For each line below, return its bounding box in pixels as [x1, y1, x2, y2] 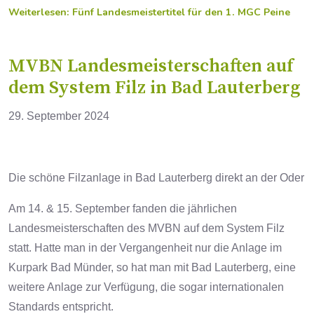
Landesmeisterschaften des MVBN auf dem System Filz [8, 222, 285, 235]
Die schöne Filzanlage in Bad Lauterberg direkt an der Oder [8, 172, 304, 184]
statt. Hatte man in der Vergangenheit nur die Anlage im [8, 242, 282, 254]
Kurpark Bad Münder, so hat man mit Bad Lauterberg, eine [8, 261, 296, 274]
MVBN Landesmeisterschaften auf [8, 55, 293, 78]
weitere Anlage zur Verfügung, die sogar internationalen [8, 281, 284, 294]
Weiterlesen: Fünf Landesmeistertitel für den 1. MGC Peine [8, 6, 290, 20]
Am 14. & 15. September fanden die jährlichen [8, 203, 237, 215]
